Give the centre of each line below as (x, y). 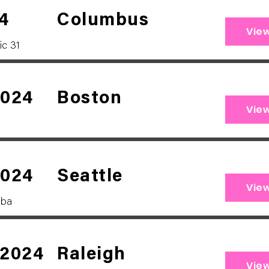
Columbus (103, 21)
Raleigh (92, 255)
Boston (89, 99)
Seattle (90, 177)
